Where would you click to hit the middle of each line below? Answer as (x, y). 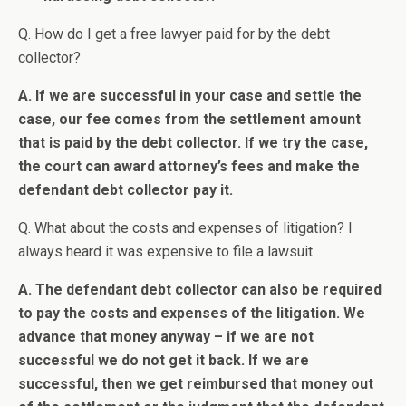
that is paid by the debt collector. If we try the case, (193, 143)
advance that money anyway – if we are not (166, 337)
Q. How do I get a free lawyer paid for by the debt (174, 34)
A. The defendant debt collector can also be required (200, 290)
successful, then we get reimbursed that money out (196, 384)
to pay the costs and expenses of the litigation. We (192, 314)
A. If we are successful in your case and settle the (190, 96)
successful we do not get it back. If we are (164, 361)
